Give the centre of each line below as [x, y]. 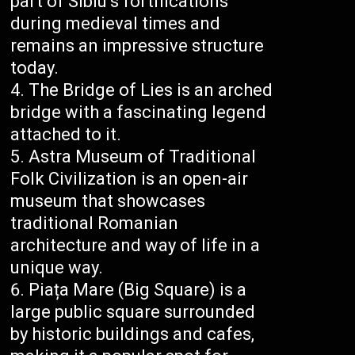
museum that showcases [108, 201]
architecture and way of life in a [136, 246]
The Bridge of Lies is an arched [151, 90]
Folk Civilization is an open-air [130, 179]
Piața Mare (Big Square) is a [138, 290]
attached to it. [66, 135]
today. [35, 68]
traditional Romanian [95, 223]
